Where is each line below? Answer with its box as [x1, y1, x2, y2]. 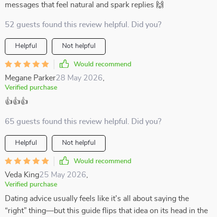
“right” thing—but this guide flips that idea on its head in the [5, 207, 208, 215]
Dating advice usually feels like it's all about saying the [5, 195, 189, 202]
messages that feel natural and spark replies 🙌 [5, 1, 164, 9]
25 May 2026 [39, 171, 86, 179]
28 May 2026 [56, 74, 103, 82]
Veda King [5, 171, 39, 179]
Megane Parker [5, 74, 56, 82]
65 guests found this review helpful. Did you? [5, 118, 161, 125]
